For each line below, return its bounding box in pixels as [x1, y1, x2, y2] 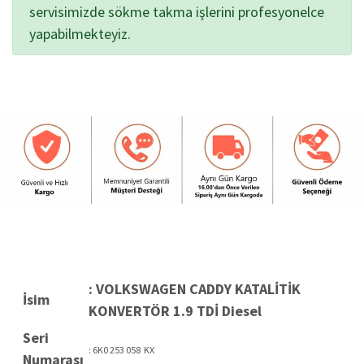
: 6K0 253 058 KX [89, 344, 154, 357]
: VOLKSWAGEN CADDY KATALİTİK [89, 279, 301, 299]
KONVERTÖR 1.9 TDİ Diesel [89, 301, 262, 321]
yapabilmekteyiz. [29, 24, 131, 44]
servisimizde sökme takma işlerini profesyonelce [29, 2, 324, 22]
